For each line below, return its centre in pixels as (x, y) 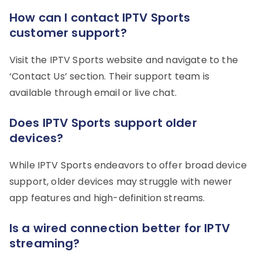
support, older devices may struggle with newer (121, 182)
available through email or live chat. (93, 93)
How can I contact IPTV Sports (100, 18)
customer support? (68, 33)
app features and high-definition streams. (107, 198)
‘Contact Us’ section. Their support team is (109, 77)
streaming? (45, 244)
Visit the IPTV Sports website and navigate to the (124, 60)
